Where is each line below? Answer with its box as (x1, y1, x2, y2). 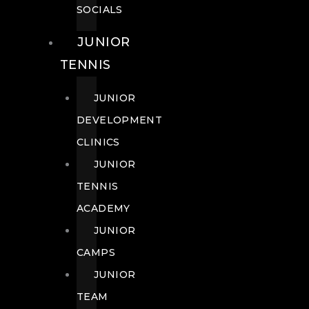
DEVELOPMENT (77, 113, 163, 126)
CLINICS (77, 135, 120, 148)
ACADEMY (77, 201, 130, 215)
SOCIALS (77, 3, 123, 16)
